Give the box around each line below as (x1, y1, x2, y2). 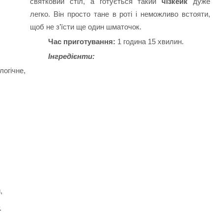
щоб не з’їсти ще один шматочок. (29, 23, 141, 31)
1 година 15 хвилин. (115, 37, 184, 46)
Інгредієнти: (48, 52, 95, 60)
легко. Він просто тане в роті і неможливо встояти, (29, 10, 211, 19)
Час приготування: (48, 37, 116, 46)
